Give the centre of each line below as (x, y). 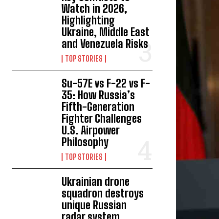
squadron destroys (103, 193)
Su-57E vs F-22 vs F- (106, 83)
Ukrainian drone (96, 182)
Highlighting (88, 20)
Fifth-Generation (98, 107)
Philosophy (85, 142)
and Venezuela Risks (105, 44)
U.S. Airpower (91, 130)
